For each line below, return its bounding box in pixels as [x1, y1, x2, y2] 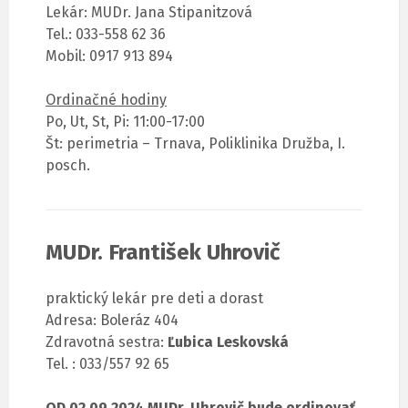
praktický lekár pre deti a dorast [46, 290, 263, 308]
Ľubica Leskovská [168, 333, 289, 352]
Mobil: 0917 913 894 [46, 47, 173, 66]
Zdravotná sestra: [46, 333, 168, 352]
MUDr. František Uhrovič [46, 240, 280, 266]
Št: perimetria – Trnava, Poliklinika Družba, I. [46, 135, 345, 153]
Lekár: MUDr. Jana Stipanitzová [46, 4, 252, 22]
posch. [46, 157, 90, 175]
